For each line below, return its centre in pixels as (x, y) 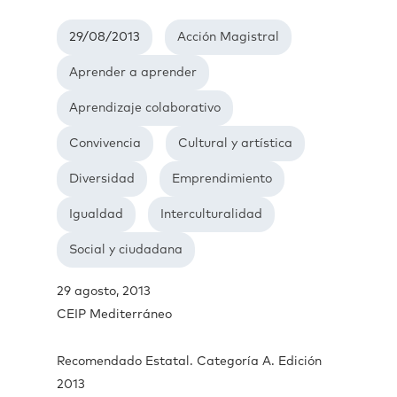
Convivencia (105, 144)
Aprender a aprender (133, 73)
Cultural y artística (235, 144)
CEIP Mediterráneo (114, 315)
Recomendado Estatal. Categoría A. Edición (189, 362)
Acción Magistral (228, 37)
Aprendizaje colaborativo (145, 108)
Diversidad (102, 179)
